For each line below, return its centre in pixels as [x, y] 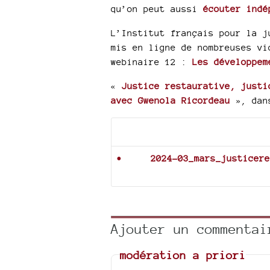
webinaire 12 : [151, 62]
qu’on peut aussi [157, 9]
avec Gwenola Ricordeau [170, 100]
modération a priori [183, 255]
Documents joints [169, 132]
